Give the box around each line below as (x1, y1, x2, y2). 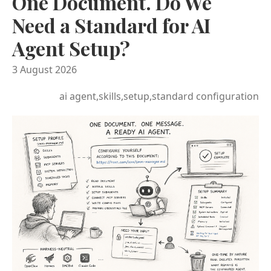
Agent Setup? (12, 34, 130, 61)
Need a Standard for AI (12, 11, 211, 38)
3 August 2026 (12, 62, 77, 76)
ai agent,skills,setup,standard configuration (59, 89, 259, 103)
